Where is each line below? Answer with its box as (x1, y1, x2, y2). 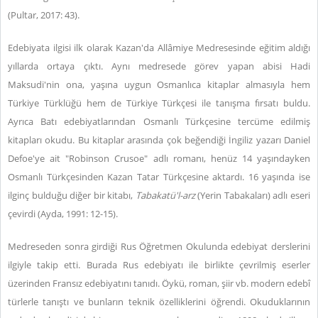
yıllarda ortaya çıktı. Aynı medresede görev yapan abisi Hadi (8, 60, 310, 72)
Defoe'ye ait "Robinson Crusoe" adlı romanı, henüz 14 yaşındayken (8, 152, 310, 165)
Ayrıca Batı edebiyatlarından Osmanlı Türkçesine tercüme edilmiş (8, 115, 310, 128)
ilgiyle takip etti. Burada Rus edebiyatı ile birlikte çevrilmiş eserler (8, 258, 310, 271)
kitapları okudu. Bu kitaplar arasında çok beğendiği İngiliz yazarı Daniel (8, 133, 310, 146)
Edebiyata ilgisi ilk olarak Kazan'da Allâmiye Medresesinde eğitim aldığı (8, 41, 310, 54)
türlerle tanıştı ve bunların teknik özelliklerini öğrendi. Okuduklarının (8, 295, 310, 308)
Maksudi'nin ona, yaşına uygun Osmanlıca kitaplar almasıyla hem (8, 78, 310, 91)
